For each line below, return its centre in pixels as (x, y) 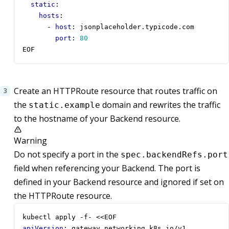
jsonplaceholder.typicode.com (137, 27)
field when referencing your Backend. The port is (107, 168)
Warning (30, 141)
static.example (64, 105)
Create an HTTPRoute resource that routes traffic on (116, 91)
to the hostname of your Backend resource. (97, 119)
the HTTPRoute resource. (63, 196)
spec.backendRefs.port (174, 155)
